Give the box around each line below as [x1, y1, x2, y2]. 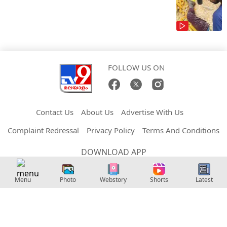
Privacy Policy [87, 147, 135, 158]
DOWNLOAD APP [81, 168, 146, 180]
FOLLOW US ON [107, 84, 165, 95]
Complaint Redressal [8, 147, 79, 158]
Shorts [149, 175, 168, 184]
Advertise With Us [121, 129, 183, 139]
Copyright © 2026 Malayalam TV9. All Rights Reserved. [37, 211, 190, 220]
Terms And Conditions [142, 147, 219, 158]
